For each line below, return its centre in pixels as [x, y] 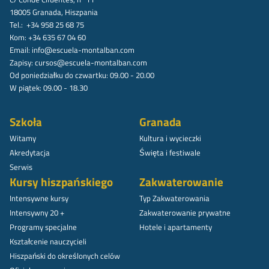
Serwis [21, 167]
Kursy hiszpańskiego [61, 182]
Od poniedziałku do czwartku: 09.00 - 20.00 [82, 75]
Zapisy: [22, 62]
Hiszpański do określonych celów [65, 255]
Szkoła [26, 122]
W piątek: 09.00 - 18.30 [49, 87]
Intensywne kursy [39, 198]
